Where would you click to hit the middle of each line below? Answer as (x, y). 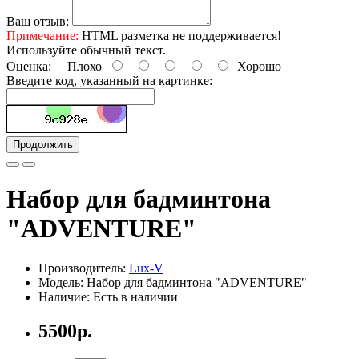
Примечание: (42, 35)
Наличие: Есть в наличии (108, 296)
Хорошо (256, 66)
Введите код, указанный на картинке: (109, 80)
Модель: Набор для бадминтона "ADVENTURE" (173, 282)
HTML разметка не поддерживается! (180, 35)
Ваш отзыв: (38, 21)
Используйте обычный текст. (86, 50)
